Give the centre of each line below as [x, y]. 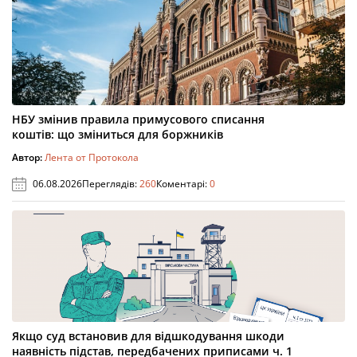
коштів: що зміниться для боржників [118, 134]
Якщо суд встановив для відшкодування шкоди [148, 335]
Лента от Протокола [92, 157]
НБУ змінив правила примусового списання [138, 119]
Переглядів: [111, 183]
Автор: [28, 157]
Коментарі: [183, 183]
